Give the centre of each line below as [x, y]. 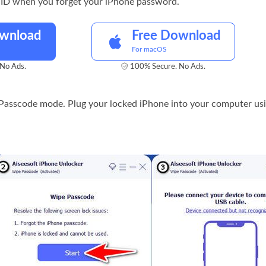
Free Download [176, 36]
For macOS [149, 49]
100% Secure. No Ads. [168, 67]
